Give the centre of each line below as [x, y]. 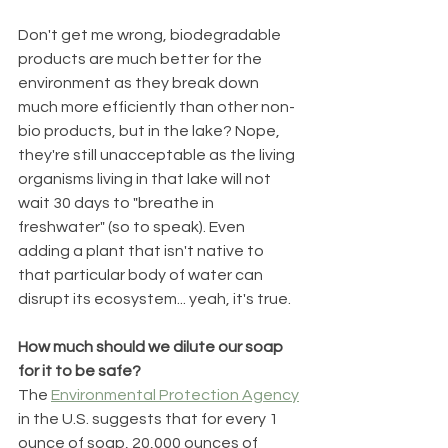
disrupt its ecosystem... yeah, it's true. [157, 298]
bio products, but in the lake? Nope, [150, 130]
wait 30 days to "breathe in [117, 202]
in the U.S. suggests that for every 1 [149, 418]
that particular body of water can [142, 274]
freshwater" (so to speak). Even [133, 226]
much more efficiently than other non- [156, 106]
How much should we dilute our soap [152, 346]
